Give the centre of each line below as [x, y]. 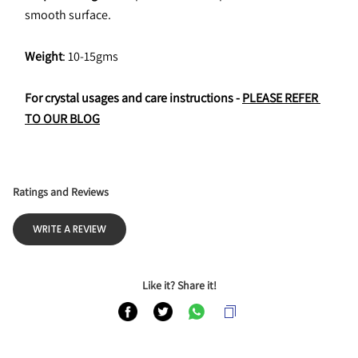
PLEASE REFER [280, 98]
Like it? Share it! [179, 285]
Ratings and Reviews [61, 192]
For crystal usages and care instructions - [133, 98]
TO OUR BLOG [62, 119]
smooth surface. [68, 15]
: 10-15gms [90, 56]
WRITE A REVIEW [70, 229]
